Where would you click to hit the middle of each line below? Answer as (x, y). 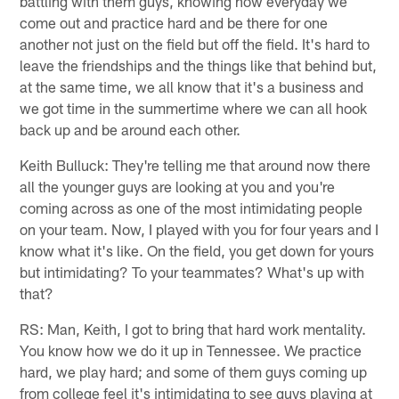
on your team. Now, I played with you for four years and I (199, 228)
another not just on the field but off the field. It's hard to (195, 43)
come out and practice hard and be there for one (174, 22)
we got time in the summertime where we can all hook (194, 107)
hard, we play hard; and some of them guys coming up (194, 371)
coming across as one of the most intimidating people (191, 207)
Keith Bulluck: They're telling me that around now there (195, 164)
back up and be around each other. (130, 129)
